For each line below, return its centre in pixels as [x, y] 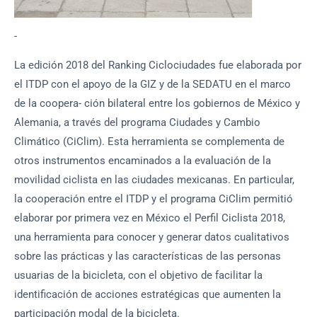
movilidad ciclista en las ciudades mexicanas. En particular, [154, 180]
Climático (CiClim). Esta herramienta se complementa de [149, 142]
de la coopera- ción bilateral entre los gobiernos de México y [157, 104]
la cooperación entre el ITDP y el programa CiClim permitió [154, 199]
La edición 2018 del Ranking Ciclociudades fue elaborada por [158, 65]
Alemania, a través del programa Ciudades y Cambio [137, 123]
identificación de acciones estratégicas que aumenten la [148, 295]
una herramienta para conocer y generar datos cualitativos [152, 237]
